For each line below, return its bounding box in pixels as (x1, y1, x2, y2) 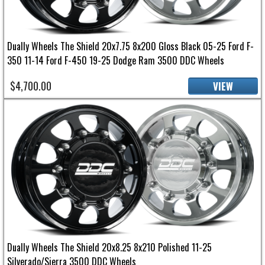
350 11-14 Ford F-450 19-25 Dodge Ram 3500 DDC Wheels (7, 53, 224, 67)
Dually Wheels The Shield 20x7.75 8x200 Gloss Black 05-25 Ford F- (7, 38, 254, 53)
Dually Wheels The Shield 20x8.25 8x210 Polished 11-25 (7, 240, 212, 255)
